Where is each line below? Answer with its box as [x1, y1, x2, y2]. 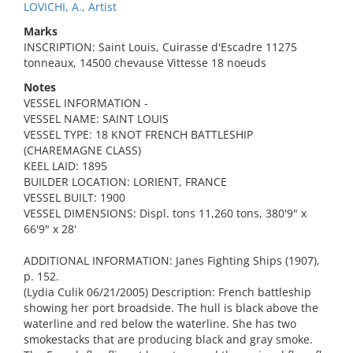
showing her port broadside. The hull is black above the [24, 300, 318, 315]
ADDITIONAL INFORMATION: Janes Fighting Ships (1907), [24, 253, 320, 268]
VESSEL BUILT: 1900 [24, 190, 125, 205]
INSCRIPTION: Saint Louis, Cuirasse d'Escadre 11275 [24, 39, 297, 54]
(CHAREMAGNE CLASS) [24, 143, 141, 158]
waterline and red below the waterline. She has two [24, 316, 296, 331]
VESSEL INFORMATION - [24, 95, 148, 110]
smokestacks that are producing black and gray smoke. [24, 332, 313, 347]
